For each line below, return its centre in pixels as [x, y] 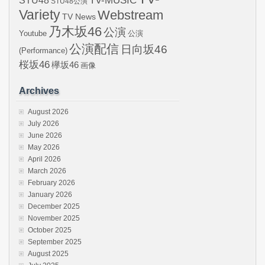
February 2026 [51, 183]
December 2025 [54, 207]
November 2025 [54, 219]
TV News [79, 17]
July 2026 [43, 124]
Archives [39, 91]
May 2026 [44, 148]
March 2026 [47, 171]
